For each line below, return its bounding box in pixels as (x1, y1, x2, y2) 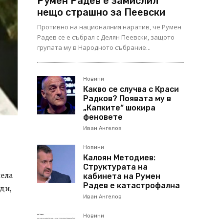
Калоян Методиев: (83, 153, 155, 162)
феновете (83, 112, 123, 122)
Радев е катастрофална (83, 181, 180, 190)
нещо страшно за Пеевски (37, 6, 165, 18)
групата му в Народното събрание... (37, 43, 151, 52)
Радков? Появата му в (83, 94, 171, 103)
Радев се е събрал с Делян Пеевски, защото (37, 33, 175, 42)
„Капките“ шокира (83, 103, 155, 112)
